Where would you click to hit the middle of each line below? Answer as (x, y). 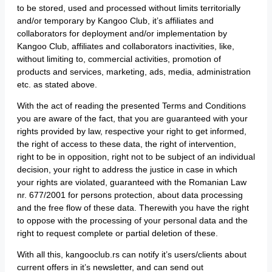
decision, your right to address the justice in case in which (127, 169)
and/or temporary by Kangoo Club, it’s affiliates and (115, 21)
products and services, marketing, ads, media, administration (134, 72)
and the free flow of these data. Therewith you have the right (133, 208)
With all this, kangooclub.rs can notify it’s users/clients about (132, 254)
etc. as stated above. (57, 84)
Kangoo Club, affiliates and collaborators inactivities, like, (126, 46)
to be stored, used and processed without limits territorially (129, 8)
